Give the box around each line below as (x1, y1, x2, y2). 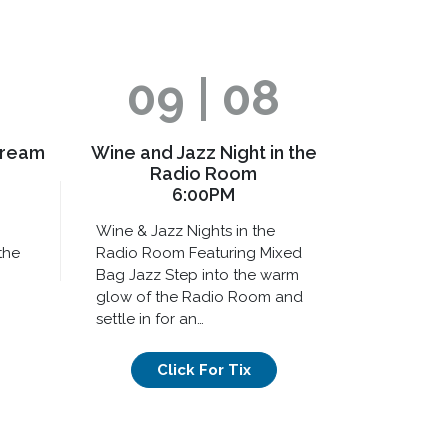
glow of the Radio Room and (96, 287, 303, 306)
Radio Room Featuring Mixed (96, 243, 302, 262)
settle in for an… (96, 309, 204, 328)
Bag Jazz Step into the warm (96, 265, 299, 284)
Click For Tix (156, 361, 251, 380)
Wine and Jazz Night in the (90, 141, 317, 163)
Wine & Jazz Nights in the (96, 221, 275, 240)
